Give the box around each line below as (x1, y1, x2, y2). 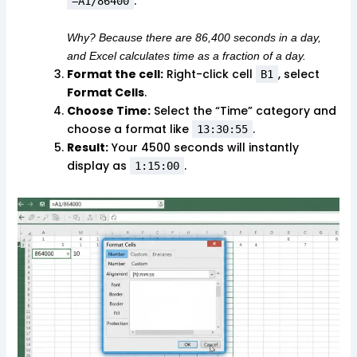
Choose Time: (66, 102, 151, 119)
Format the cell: (66, 65, 163, 82)
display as (66, 157, 130, 174)
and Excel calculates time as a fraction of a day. (66, 49, 306, 62)
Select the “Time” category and (150, 102, 336, 119)
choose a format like (66, 120, 192, 137)
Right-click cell (163, 65, 256, 82)
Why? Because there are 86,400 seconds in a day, (66, 30, 321, 44)
